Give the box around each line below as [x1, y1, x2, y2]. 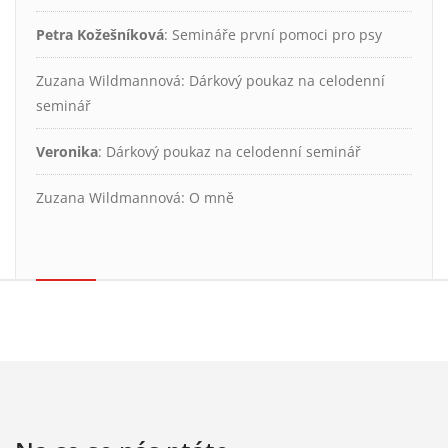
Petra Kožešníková [36, 25, 164, 44]
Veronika [36, 142, 98, 161]
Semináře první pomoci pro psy [172, 25, 382, 44]
